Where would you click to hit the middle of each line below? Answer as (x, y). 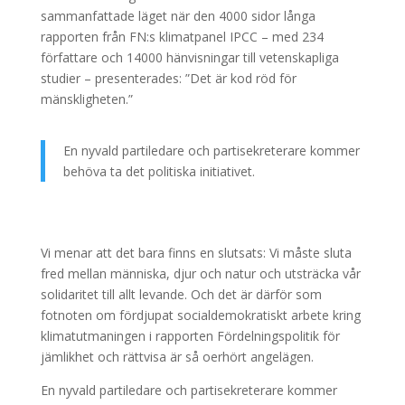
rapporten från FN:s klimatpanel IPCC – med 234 (182, 37)
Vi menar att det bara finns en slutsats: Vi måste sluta (196, 253)
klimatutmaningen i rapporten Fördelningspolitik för (190, 336)
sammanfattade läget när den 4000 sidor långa (178, 16)
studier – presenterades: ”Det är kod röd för (168, 78)
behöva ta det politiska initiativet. (159, 171)
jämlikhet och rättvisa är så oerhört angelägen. (177, 357)
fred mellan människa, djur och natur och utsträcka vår (200, 273)
